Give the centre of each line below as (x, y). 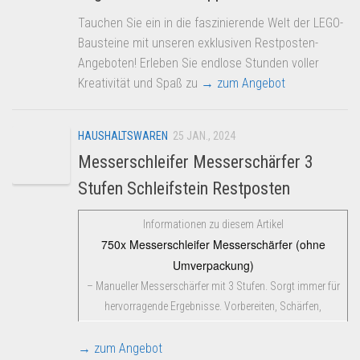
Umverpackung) (213, 265)
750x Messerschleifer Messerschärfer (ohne (213, 244)
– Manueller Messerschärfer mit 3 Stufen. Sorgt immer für (213, 286)
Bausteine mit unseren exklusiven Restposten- (198, 43)
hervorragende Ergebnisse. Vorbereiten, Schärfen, (213, 306)
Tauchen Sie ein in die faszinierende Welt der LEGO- (211, 22)
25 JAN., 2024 (204, 135)
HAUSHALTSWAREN (123, 135)
